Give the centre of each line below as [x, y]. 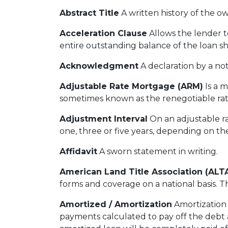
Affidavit [78, 151]
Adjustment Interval [104, 119]
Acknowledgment [99, 66]
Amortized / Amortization [116, 204]
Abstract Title [89, 13]
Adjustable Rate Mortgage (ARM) [131, 86]
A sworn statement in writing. [158, 151]
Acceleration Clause [103, 33]
